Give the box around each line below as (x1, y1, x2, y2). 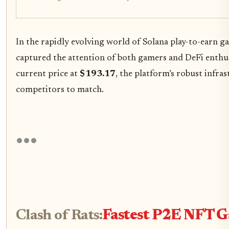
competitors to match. (16, 85, 104, 95)
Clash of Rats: (16, 208, 102, 223)
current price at (16, 69, 80, 79)
